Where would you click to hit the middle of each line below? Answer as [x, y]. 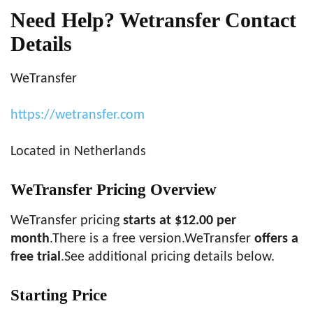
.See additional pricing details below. [168, 257]
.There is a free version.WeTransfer [150, 239]
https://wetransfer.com [78, 115]
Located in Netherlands [78, 152]
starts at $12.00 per [180, 221]
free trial [36, 257]
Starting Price [59, 295]
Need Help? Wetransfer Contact [153, 20]
